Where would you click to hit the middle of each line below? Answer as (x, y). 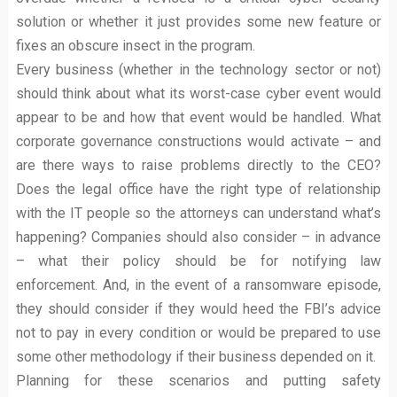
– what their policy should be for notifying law (198, 261)
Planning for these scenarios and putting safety (198, 381)
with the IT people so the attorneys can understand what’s (198, 213)
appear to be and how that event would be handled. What (198, 117)
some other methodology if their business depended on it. (195, 357)
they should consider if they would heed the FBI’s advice (198, 309)
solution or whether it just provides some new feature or (198, 22)
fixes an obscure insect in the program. (135, 46)
